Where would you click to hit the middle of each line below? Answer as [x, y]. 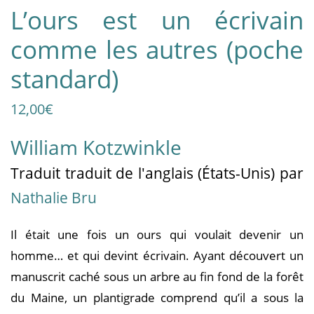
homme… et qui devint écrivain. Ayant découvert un [157, 255]
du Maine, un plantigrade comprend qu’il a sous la [157, 297]
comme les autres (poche [157, 49]
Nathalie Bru [54, 197]
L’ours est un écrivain [157, 20]
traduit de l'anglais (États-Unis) [172, 173]
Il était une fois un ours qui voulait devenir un [157, 234]
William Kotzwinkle [96, 147]
